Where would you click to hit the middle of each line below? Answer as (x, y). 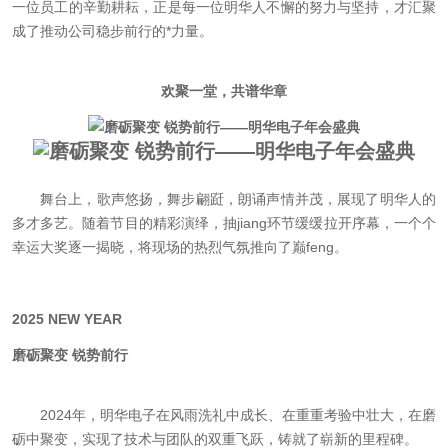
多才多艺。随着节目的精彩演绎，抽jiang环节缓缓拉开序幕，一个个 (224, 223)
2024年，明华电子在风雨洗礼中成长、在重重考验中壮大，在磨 (238, 415)
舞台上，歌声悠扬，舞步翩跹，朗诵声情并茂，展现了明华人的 (238, 199)
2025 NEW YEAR (67, 319)
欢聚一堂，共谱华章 (224, 91)
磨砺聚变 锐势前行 (70, 355)
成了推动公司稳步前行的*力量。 (112, 31)
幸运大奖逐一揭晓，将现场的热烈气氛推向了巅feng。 (180, 247)
